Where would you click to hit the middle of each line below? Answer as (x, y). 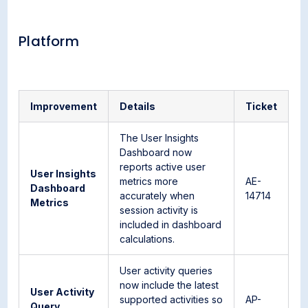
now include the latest (169, 285)
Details (138, 106)
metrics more (149, 181)
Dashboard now (156, 152)
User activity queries (166, 271)
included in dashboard (171, 224)
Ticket (262, 106)
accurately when (157, 196)
